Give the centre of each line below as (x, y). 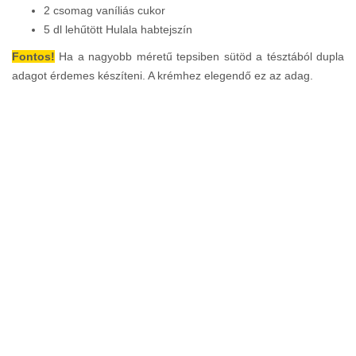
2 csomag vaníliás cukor (104, 10)
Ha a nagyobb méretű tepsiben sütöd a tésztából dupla (199, 56)
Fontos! (33, 56)
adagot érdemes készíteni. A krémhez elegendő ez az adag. (163, 75)
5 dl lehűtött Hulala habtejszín (118, 29)
